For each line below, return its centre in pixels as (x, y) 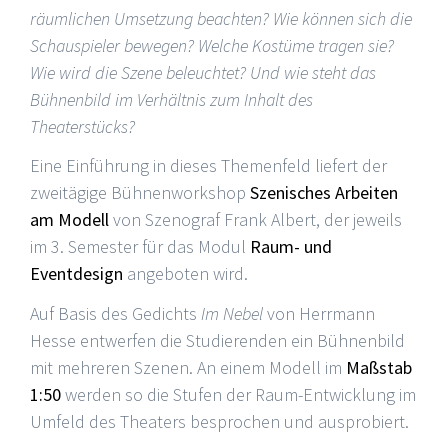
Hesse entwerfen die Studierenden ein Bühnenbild (217, 341)
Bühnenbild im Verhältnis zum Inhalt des (171, 99)
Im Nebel (232, 314)
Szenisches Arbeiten (324, 193)
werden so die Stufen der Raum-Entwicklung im (238, 395)
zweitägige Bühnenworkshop (140, 193)
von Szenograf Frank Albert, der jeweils (255, 220)
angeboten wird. (185, 274)
